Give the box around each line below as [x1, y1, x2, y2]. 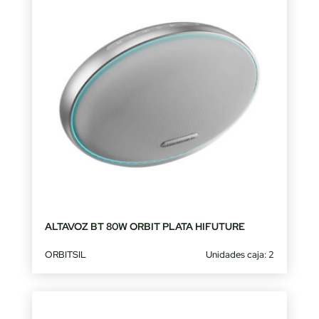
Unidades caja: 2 [206, 249, 275, 261]
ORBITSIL [44, 249, 86, 261]
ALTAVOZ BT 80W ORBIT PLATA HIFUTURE [44, 220, 245, 234]
